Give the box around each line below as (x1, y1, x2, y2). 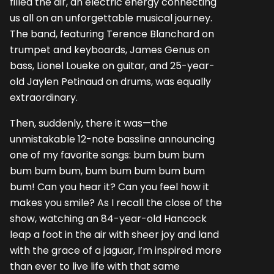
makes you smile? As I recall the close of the (10, 196, 222, 210)
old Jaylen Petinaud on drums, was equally (10, 75, 211, 89)
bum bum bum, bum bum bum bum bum (10, 164, 205, 179)
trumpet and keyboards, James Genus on (10, 43, 210, 57)
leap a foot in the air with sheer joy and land (10, 228, 219, 242)
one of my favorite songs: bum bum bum (10, 148, 204, 163)
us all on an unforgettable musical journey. (10, 11, 212, 25)
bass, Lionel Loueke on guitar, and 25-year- (10, 59, 215, 73)
